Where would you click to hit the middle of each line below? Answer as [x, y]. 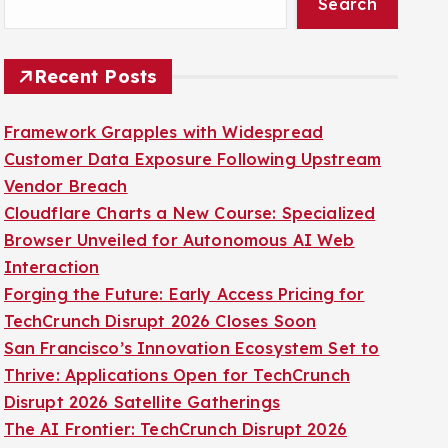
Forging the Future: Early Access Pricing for [184, 319]
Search [347, 29]
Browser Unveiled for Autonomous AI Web [179, 265]
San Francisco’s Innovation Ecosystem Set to [191, 373]
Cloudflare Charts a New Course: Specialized [189, 238]
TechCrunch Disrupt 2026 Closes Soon [160, 346]
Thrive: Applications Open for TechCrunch [176, 400]
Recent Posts [95, 101]
